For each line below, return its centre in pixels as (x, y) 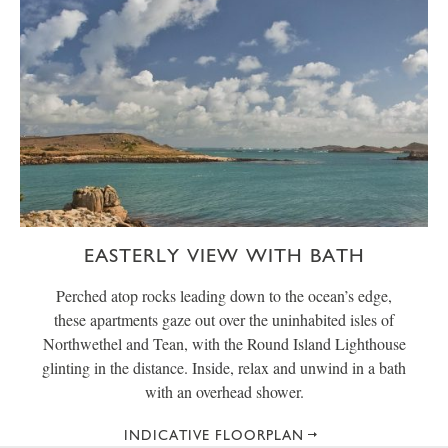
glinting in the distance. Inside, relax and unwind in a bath (224, 367)
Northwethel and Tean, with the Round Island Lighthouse (224, 343)
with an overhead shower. (224, 391)
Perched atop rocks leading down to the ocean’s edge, (224, 295)
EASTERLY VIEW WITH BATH (224, 254)
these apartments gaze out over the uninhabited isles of (224, 319)
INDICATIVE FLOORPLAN (214, 434)
